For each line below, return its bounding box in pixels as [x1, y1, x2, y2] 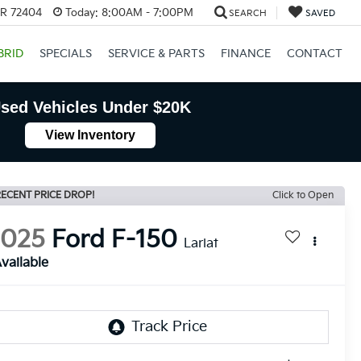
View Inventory [45, 128, 135, 142]
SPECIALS [39, 47, 92, 61]
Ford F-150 [52, 226, 178, 255]
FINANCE [220, 47, 271, 61]
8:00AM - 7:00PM [98, 6, 193, 19]
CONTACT [286, 47, 342, 61]
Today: [64, 6, 98, 19]
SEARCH [228, 7, 267, 19]
